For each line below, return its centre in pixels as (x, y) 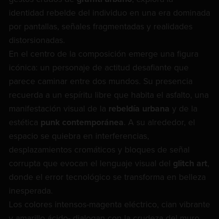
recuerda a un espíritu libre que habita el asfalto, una (109, 95)
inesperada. (31, 191)
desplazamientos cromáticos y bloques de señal (99, 150)
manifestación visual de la (58, 109)
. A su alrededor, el (159, 123)
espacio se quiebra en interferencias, (79, 136)
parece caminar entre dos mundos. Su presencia (100, 82)
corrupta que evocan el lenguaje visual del (91, 164)
